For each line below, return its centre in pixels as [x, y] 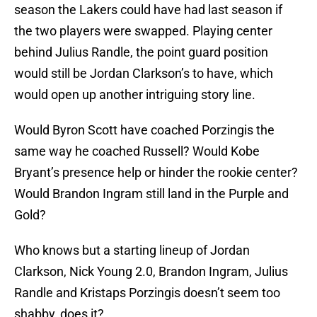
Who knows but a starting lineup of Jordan [132, 250]
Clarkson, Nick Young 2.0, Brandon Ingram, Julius [151, 272]
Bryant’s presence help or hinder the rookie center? [156, 173]
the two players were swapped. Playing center [143, 31]
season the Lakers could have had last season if [148, 10]
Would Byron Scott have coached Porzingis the [144, 130]
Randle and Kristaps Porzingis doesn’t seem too [147, 293]
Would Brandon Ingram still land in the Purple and [151, 194]
